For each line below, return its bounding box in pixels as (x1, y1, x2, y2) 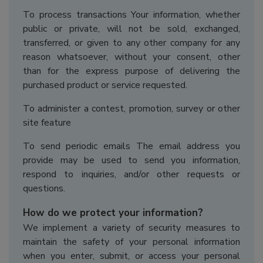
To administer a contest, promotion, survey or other (23, 102, 240, 116)
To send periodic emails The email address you (23, 140, 240, 153)
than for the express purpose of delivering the (23, 65, 240, 78)
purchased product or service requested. (23, 79, 187, 92)
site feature (23, 116, 71, 130)
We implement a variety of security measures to (23, 221, 240, 235)
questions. (23, 182, 65, 195)
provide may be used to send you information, (23, 154, 240, 167)
